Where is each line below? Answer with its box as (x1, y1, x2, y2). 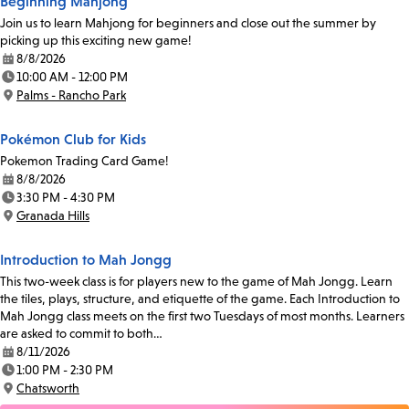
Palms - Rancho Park (16, 88, 126, 103)
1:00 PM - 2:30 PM (16, 362, 113, 378)
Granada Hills (16, 208, 89, 224)
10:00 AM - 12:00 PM (16, 69, 128, 85)
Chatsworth (16, 381, 79, 396)
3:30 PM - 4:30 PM (16, 190, 115, 205)
